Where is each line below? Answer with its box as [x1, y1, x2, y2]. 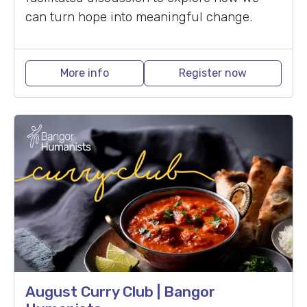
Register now [179, 66, 247, 80]
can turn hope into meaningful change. [25, 9, 252, 25]
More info [60, 66, 109, 80]
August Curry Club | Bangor [25, 283, 215, 301]
